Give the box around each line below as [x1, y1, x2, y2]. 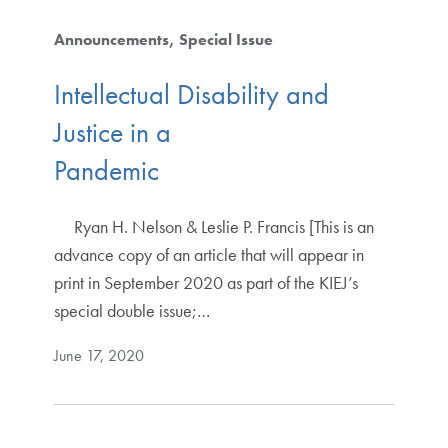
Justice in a [53, 115, 171, 151]
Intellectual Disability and [53, 77, 329, 113]
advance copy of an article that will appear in [53, 243, 364, 267]
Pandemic [53, 153, 299, 189]
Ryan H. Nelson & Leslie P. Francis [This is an [53, 215, 374, 239]
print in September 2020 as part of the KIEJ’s [53, 271, 358, 295]
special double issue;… [53, 299, 210, 323]
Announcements [53, 28, 169, 50]
